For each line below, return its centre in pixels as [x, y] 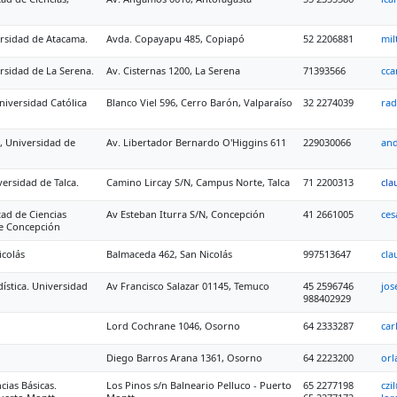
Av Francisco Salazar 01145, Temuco [188, 286]
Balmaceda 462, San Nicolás [169, 254]
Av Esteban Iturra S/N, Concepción [186, 214]
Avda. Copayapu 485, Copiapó [175, 39]
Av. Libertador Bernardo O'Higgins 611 [196, 142]
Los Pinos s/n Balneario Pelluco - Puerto [199, 385]
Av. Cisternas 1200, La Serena [173, 70]
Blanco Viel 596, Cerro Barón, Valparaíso [199, 102]
